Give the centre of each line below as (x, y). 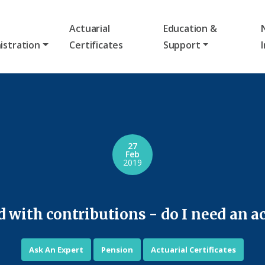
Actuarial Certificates (193, 250)
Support (182, 45)
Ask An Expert (56, 250)
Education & (190, 28)
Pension (117, 250)
